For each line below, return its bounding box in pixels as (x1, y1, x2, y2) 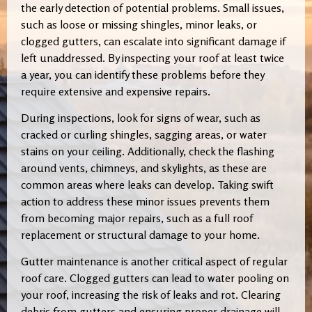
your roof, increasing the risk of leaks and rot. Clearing (21, 288, 281, 302)
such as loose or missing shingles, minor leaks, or (21, 17, 257, 31)
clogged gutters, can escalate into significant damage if (21, 33, 286, 48)
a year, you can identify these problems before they (21, 67, 264, 81)
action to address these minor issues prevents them (21, 194, 270, 209)
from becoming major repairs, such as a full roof (21, 211, 253, 226)
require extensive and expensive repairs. (21, 84, 210, 98)
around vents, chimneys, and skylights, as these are (21, 161, 267, 175)
